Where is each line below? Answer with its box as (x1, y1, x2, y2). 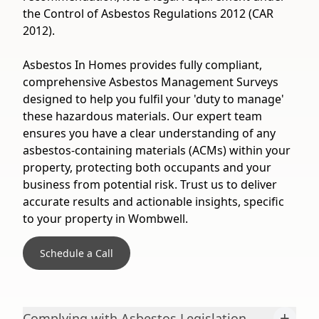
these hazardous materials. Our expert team (23, 108, 262, 124)
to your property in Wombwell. (23, 211, 188, 226)
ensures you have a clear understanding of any (23, 125, 276, 141)
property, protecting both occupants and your (23, 159, 271, 175)
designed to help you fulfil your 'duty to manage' (23, 91, 284, 107)
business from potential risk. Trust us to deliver (23, 177, 277, 192)
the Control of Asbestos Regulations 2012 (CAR (23, 6, 273, 21)
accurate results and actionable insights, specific (23, 194, 284, 209)
